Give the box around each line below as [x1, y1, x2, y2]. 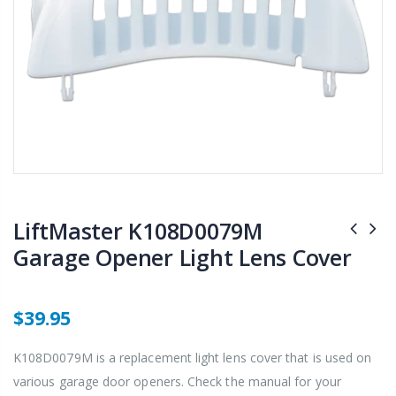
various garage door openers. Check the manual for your [13, 372, 341, 390]
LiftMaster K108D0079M [13, 215, 263, 246]
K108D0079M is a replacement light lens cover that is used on [13, 348, 372, 366]
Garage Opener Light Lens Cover [13, 241, 352, 272]
